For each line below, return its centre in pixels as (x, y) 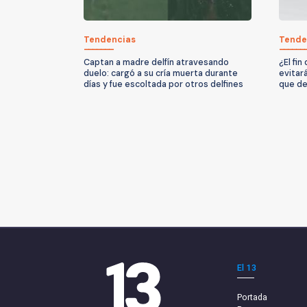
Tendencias (110, 39)
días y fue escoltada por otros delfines (163, 84)
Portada (252, 297)
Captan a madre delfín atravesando (156, 62)
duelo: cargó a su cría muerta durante (161, 73)
